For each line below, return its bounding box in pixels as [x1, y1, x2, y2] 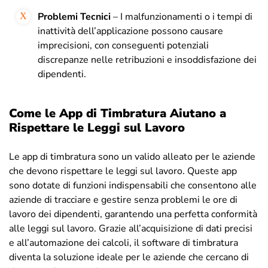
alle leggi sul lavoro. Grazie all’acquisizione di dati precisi [9, 221, 252, 235]
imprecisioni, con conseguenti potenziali [38, 38, 209, 52]
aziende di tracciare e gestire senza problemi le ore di [9, 193, 237, 206]
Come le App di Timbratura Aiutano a [9, 105, 226, 121]
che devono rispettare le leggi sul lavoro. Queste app [9, 164, 237, 178]
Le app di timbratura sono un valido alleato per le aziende [9, 150, 255, 163]
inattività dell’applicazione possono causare [38, 24, 223, 38]
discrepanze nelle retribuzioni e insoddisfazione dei [38, 53, 257, 66]
